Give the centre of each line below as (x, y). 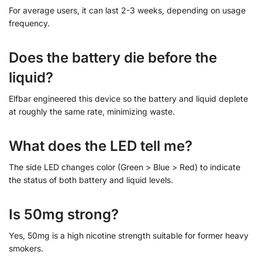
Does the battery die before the (113, 58)
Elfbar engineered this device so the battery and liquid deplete (128, 99)
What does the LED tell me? (101, 146)
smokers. (26, 249)
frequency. (29, 23)
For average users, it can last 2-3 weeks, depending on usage (127, 11)
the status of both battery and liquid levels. (91, 180)
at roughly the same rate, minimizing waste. (92, 112)
